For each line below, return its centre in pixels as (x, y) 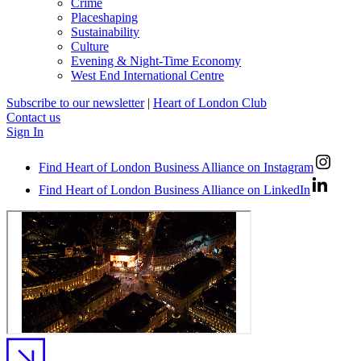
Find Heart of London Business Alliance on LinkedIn (174, 189)
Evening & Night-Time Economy (156, 60)
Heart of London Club (210, 102)
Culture (90, 46)
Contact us (33, 117)
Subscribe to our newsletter (75, 102)
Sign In (25, 131)
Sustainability (105, 31)
